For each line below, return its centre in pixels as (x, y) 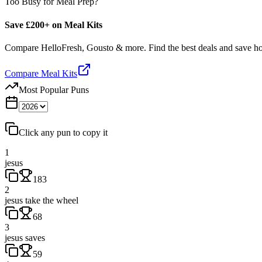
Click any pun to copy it (63, 132)
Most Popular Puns (54, 89)
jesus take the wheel (42, 200)
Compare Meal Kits (41, 73)
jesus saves (25, 237)
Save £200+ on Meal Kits (54, 25)
